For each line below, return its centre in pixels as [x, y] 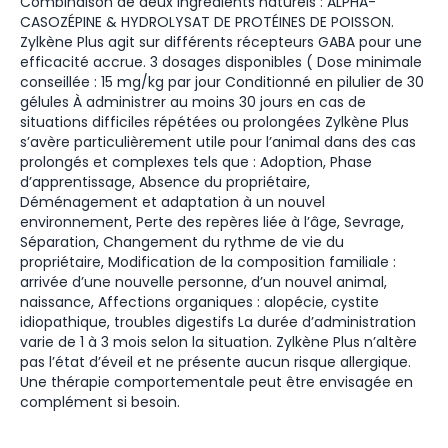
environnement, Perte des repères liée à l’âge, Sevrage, [212, 222]
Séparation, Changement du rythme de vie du [182, 242]
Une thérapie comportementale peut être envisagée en [216, 382]
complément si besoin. [100, 402]
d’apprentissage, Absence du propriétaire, [165, 182]
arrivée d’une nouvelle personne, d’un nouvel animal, [203, 282]
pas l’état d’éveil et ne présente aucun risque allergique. [215, 362]
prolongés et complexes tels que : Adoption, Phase [196, 162]
